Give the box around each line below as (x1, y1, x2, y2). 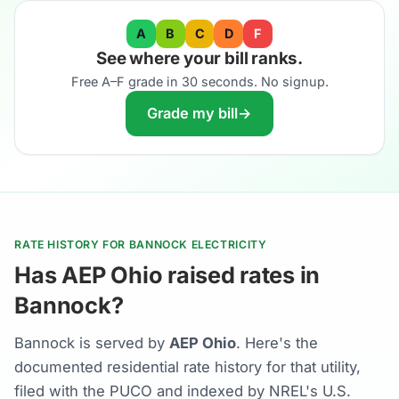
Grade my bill (147, 104, 238, 123)
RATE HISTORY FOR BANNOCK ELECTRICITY (14, 237, 267, 251)
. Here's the (236, 334, 319, 353)
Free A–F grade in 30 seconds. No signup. (70, 74, 329, 90)
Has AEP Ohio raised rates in (14, 261, 321, 289)
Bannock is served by (14, 334, 170, 353)
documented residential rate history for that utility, (14, 358, 362, 377)
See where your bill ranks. (95, 48, 304, 69)
